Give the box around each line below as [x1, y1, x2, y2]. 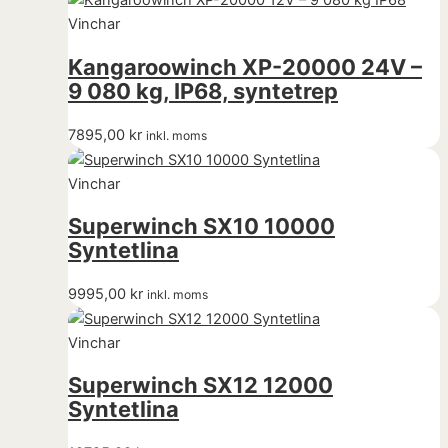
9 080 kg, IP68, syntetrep [68, 77, 338, 104]
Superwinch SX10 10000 [68, 212, 335, 239]
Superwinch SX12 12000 [68, 371, 333, 398]
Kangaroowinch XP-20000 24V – [68, 53, 422, 80]
